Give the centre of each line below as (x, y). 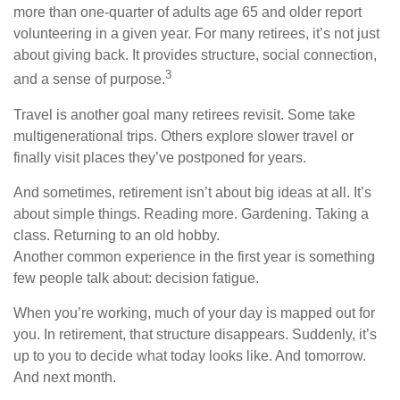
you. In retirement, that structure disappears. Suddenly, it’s (195, 334)
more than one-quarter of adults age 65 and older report (187, 12)
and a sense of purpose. (89, 79)
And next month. (65, 377)
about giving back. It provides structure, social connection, (195, 55)
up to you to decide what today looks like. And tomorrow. (190, 355)
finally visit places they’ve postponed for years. (160, 157)
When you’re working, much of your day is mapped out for (194, 312)
